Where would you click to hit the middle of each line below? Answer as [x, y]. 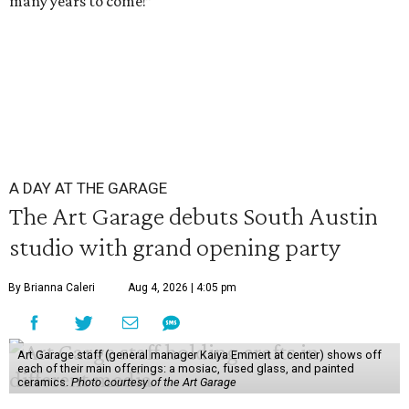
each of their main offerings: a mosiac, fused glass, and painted [185, 368]
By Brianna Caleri [52, 288]
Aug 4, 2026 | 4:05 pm [182, 288]
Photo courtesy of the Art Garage [153, 382]
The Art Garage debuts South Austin [194, 215]
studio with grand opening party [175, 246]
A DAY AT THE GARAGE [88, 188]
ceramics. [44, 382]
